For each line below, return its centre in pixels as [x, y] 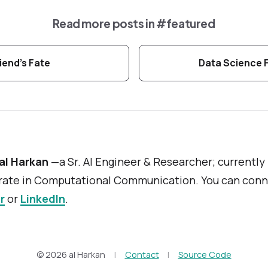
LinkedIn [43, 198]
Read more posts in [105, 24]
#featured [186, 24]
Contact [142, 255]
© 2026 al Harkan [72, 255]
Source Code [205, 255]
